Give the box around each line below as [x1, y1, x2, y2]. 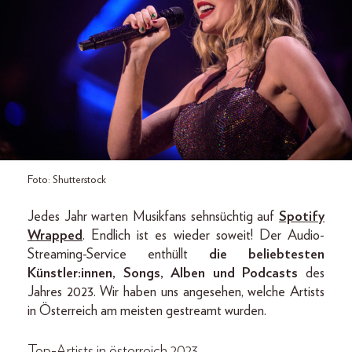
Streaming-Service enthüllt [27, 247, 209, 262]
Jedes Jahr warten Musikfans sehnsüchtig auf [27, 210, 279, 225]
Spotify [279, 210, 324, 225]
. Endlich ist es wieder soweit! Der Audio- [82, 229, 324, 244]
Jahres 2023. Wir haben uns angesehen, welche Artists [27, 285, 324, 300]
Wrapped [27, 229, 82, 244]
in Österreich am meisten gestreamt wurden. [27, 304, 266, 319]
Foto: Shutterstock [27, 174, 106, 186]
